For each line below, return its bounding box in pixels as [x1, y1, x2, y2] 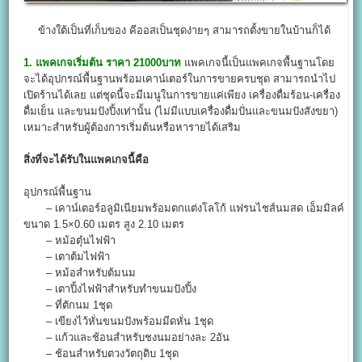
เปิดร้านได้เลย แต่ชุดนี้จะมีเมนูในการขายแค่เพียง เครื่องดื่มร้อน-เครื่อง [23, 88, 341, 101]
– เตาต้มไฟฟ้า [23, 250, 111, 263]
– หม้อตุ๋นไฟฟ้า [23, 234, 116, 246]
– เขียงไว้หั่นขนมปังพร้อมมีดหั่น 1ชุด [23, 314, 214, 327]
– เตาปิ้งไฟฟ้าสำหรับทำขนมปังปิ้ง [23, 282, 197, 295]
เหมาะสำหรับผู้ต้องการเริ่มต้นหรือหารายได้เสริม [23, 120, 242, 133]
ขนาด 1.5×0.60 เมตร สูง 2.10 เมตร [23, 217, 185, 230]
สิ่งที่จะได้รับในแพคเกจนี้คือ [23, 153, 149, 166]
